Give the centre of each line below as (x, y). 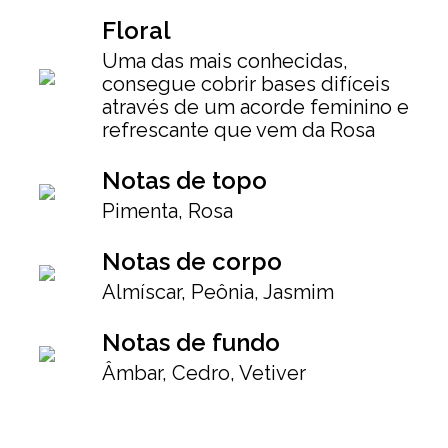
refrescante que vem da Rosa (238, 129)
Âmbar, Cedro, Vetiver (204, 372)
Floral (136, 30)
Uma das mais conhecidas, (225, 60)
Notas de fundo (191, 342)
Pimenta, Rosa (167, 210)
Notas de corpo (192, 261)
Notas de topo (184, 180)
